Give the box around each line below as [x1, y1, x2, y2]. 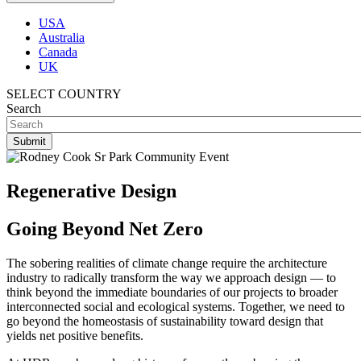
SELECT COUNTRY [6, 87, 122, 101]
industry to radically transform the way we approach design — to [6, 270, 336, 284]
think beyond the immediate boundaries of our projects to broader [6, 284, 338, 299]
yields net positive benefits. [6, 328, 143, 342]
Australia [39, 31, 85, 44]
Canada [39, 45, 77, 59]
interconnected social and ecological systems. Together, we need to [6, 299, 345, 313]
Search [6, 102, 41, 115]
